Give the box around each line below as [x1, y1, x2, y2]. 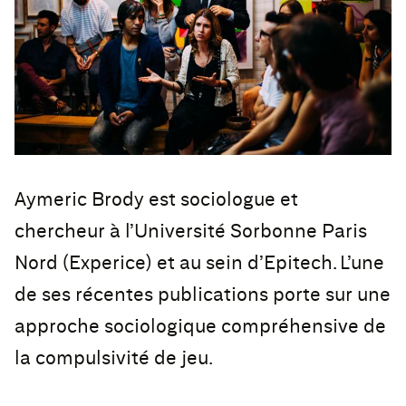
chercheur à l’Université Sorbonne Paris [14, 222, 367, 242]
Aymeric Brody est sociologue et [14, 190, 298, 210]
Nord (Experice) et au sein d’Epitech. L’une [14, 254, 384, 274]
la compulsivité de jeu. [14, 349, 213, 369]
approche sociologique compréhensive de [14, 317, 386, 337]
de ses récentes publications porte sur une [14, 285, 391, 305]
